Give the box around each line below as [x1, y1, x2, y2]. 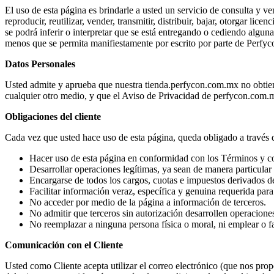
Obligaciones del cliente [5, 111, 101, 122]
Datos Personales [5, 58, 75, 69]
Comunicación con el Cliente [5, 239, 123, 250]
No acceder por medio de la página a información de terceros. [29, 196, 266, 207]
